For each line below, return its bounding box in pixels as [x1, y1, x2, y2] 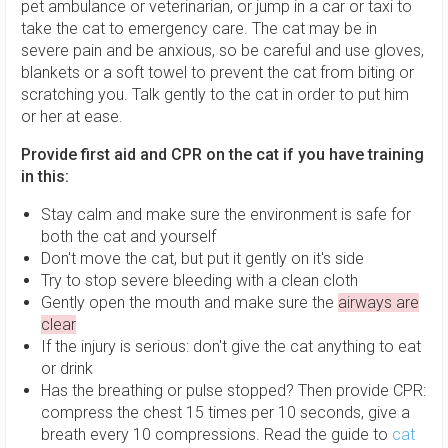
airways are [338, 293, 419, 312]
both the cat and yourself [41, 227, 216, 246]
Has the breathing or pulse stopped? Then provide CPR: [41, 381, 426, 400]
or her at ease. [21, 107, 123, 126]
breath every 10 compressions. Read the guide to [41, 425, 388, 444]
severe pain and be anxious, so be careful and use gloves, [21, 41, 424, 60]
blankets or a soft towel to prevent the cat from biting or [21, 63, 414, 82]
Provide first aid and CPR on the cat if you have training [21, 145, 424, 164]
